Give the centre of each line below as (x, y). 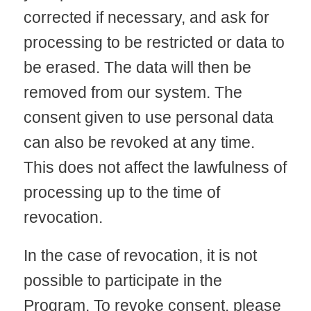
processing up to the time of (121, 192)
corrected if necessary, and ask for (146, 17)
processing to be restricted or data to (154, 42)
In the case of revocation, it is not (140, 256)
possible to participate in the (123, 281)
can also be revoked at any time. (139, 142)
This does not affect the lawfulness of (155, 167)
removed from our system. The (133, 92)
